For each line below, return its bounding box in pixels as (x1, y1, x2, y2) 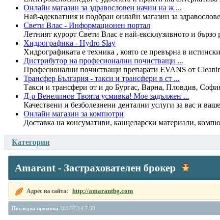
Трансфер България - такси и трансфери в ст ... (24, 74, 180, 82)
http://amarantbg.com (72, 187, 133, 194)
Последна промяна (11, 205, 58, 211)
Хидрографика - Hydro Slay (24, 38, 115, 47)
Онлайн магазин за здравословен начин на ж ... (24, 3, 182, 12)
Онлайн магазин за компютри (24, 109, 124, 118)
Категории (12, 137, 50, 146)
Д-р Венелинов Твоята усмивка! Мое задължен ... (24, 91, 189, 100)
